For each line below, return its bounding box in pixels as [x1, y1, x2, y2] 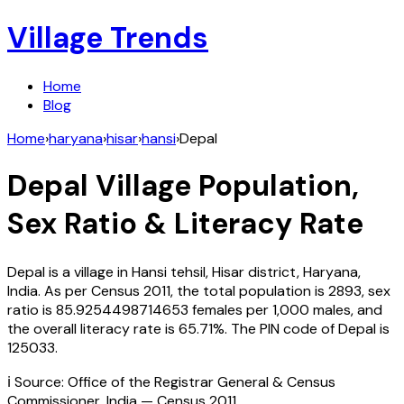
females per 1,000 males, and [192, 299, 382, 319]
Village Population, [88, 167, 359, 206]
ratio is [7, 299, 56, 319]
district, [248, 262, 303, 281]
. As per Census [38, 280, 140, 300]
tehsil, [167, 262, 212, 281]
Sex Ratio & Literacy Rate [7, 205, 363, 243]
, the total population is [170, 280, 325, 300]
